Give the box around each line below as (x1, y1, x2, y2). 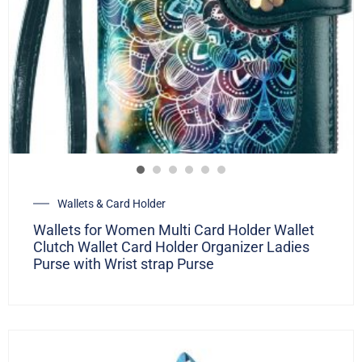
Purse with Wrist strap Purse (33, 255, 214, 273)
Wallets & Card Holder (57, 197, 166, 211)
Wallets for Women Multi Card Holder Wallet (33, 221, 314, 239)
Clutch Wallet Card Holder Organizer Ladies (33, 238, 309, 256)
